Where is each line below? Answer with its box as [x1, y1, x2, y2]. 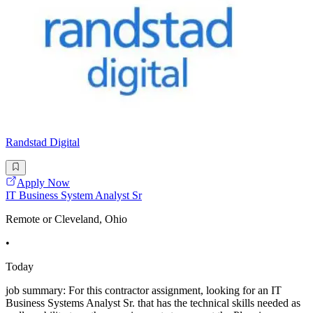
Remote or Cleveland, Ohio [6, 213, 127, 226]
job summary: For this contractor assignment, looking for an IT [6, 284, 282, 297]
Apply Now [17, 177, 70, 189]
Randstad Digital [6, 136, 80, 148]
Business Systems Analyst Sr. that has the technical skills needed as [6, 297, 300, 310]
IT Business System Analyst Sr [6, 189, 142, 202]
